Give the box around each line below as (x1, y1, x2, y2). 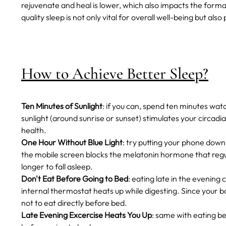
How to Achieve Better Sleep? (21, 64, 208, 84)
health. (21, 125, 46, 136)
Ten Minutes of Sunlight (21, 101, 102, 111)
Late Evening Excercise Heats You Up (21, 210, 152, 220)
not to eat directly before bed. (21, 198, 127, 208)
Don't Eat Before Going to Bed (21, 174, 128, 184)
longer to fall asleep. (21, 161, 93, 172)
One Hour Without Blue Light (21, 137, 123, 148)
